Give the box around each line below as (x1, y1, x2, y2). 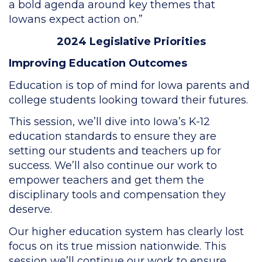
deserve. (9, 203, 55, 216)
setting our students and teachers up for (9, 144, 221, 157)
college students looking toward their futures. (9, 93, 248, 106)
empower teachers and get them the (9, 174, 204, 187)
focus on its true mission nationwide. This (9, 239, 226, 253)
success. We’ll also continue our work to (9, 159, 217, 172)
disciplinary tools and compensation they (9, 188, 226, 201)
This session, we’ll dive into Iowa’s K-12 (9, 115, 210, 128)
